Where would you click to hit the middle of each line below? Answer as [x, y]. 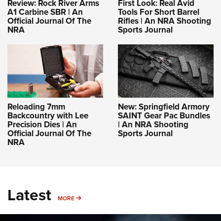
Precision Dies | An [42, 124]
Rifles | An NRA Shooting [165, 21]
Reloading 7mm [36, 107]
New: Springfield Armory [164, 107]
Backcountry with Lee [48, 115]
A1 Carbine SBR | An [45, 12]
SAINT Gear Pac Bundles [164, 115]
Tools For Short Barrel [159, 12]
